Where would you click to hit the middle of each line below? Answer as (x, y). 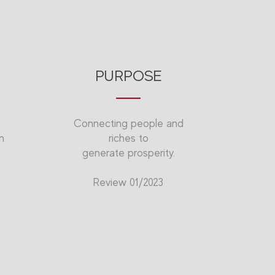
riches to (128, 138)
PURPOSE (128, 76)
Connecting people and (128, 124)
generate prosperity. (128, 153)
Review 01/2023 (129, 183)
